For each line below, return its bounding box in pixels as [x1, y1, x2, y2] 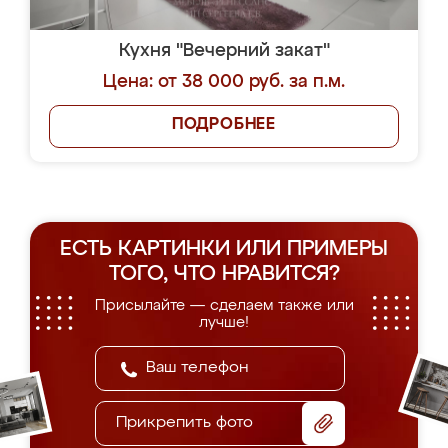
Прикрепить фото [116, 415, 253, 431]
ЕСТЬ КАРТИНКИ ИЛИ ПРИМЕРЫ [60, 239, 388, 260]
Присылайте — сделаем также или [94, 298, 354, 313]
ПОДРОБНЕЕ [171, 117, 277, 133]
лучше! [199, 315, 249, 330]
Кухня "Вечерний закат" [118, 42, 330, 60]
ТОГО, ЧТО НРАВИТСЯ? [108, 264, 340, 285]
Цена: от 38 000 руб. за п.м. [103, 73, 345, 91]
